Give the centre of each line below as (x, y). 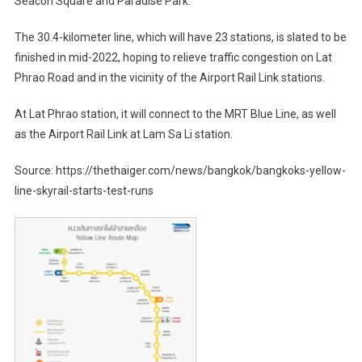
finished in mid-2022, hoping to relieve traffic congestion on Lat (173, 57)
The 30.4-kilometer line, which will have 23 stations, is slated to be (180, 37)
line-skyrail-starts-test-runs (84, 190)
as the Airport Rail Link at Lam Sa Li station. (123, 134)
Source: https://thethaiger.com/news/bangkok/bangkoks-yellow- (180, 170)
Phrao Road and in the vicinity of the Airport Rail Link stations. (169, 77)
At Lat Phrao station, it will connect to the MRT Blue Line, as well (175, 114)
